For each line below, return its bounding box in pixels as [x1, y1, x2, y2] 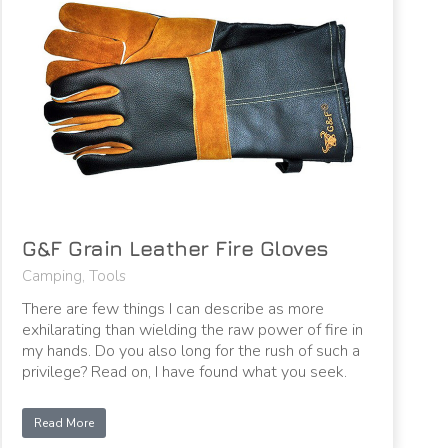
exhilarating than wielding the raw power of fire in [22, 319, 364, 342]
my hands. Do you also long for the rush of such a [22, 340, 361, 363]
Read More [34, 415, 95, 432]
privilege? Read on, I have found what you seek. [22, 361, 348, 384]
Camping [22, 266, 83, 287]
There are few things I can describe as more [22, 298, 325, 321]
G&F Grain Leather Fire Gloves [22, 236, 329, 262]
